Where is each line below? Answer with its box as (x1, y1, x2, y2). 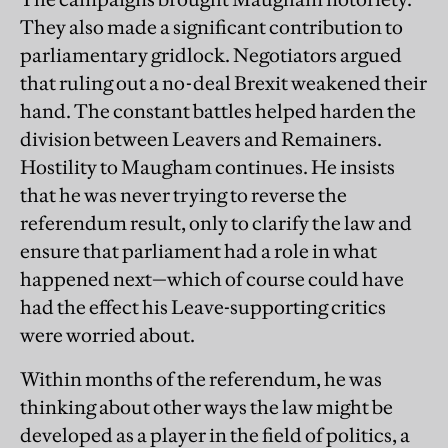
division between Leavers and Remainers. (20, 126, 382, 151)
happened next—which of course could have (20, 266, 404, 291)
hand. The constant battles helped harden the (20, 98, 416, 123)
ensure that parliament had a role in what (20, 238, 377, 263)
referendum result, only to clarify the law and (20, 210, 412, 235)
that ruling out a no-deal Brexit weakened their (20, 70, 427, 95)
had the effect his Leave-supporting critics (20, 294, 386, 319)
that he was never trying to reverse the (20, 182, 347, 207)
